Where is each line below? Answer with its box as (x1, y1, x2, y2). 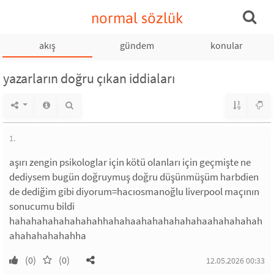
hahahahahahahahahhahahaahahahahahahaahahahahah (9, 214, 262, 228)
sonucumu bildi (9, 199, 75, 213)
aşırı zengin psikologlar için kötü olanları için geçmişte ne (9, 155, 251, 169)
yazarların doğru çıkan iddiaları (3, 70, 175, 87)
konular (210, 39, 243, 51)
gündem (119, 39, 154, 51)
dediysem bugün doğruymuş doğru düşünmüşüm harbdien (9, 170, 259, 183)
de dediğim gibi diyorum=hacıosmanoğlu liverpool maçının (9, 185, 259, 198)
